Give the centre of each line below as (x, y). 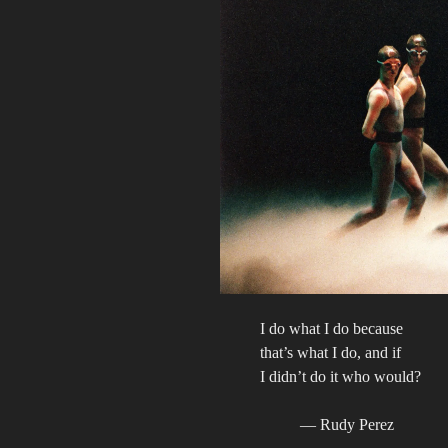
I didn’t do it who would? (340, 377)
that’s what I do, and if (330, 353)
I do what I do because (331, 329)
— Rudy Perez (347, 425)
